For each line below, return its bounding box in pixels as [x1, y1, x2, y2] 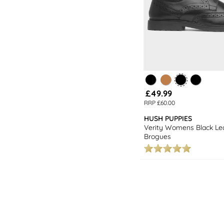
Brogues [143, 131, 171, 141]
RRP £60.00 [144, 98, 175, 106]
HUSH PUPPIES [143, 113, 192, 123]
